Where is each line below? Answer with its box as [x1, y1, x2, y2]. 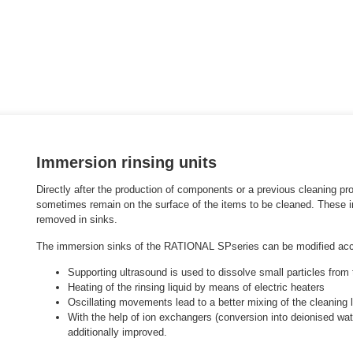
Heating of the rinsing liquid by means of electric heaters [68, 281, 325, 293]
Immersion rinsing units [36, 154, 217, 172]
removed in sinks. [36, 214, 117, 226]
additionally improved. [68, 326, 167, 338]
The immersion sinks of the [36, 240, 164, 252]
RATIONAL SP [164, 240, 232, 252]
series [232, 240, 259, 252]
